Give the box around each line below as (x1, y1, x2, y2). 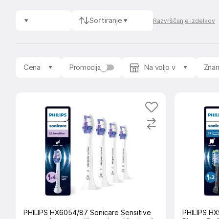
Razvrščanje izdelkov (153, 17, 215, 24)
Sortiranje (89, 16, 122, 25)
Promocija (68, 63, 101, 72)
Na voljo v (144, 63, 175, 72)
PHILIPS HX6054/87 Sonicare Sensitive (23, 209, 151, 217)
